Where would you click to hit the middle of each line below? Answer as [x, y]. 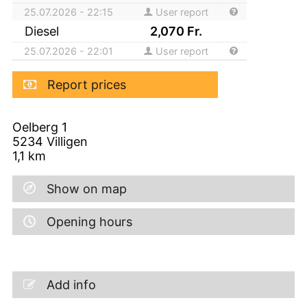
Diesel [44, 31]
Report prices [87, 84]
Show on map [87, 188]
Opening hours [89, 221]
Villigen [67, 141]
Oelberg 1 [40, 127]
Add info [71, 284]
